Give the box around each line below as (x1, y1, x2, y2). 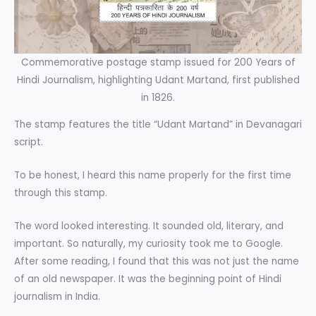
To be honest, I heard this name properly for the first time (14, 169, 291, 183)
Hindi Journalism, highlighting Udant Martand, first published (16, 73, 300, 87)
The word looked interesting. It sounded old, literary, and (14, 219, 284, 233)
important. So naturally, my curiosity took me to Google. (14, 237, 283, 250)
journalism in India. (14, 290, 100, 303)
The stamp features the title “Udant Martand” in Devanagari (14, 118, 302, 132)
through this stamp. (14, 186, 107, 200)
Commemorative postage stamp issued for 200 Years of (20, 55, 296, 69)
